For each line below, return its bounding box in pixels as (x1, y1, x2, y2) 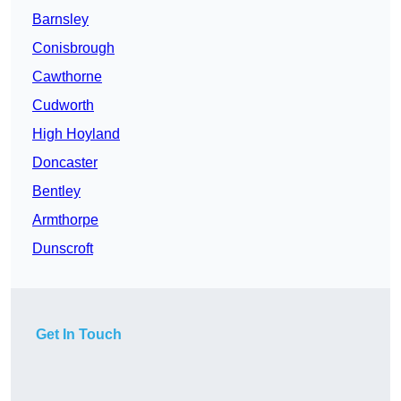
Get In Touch (36, 327, 122, 343)
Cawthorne (32, 69, 102, 85)
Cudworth (32, 98, 94, 114)
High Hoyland (32, 126, 120, 142)
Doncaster (32, 155, 98, 171)
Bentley (32, 183, 81, 200)
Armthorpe (32, 212, 98, 228)
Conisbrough (32, 40, 115, 56)
